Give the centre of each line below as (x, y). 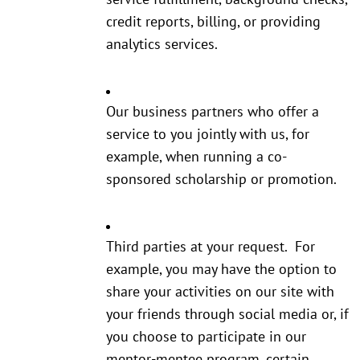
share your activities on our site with (220, 292)
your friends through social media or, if (227, 314)
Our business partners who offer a (213, 112)
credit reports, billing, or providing (213, 22)
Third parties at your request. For (211, 247)
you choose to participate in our (206, 337)
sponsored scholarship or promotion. (221, 179)
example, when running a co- (196, 157)
